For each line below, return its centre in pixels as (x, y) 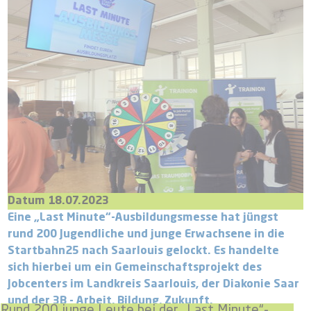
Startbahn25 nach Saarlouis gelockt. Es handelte (144, 252)
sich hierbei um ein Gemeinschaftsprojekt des (135, 268)
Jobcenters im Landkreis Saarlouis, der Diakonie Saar (154, 285)
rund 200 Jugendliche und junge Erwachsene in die (146, 235)
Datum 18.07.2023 (59, 202)
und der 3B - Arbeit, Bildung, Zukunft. (111, 302)
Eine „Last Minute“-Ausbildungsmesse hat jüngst (143, 218)
